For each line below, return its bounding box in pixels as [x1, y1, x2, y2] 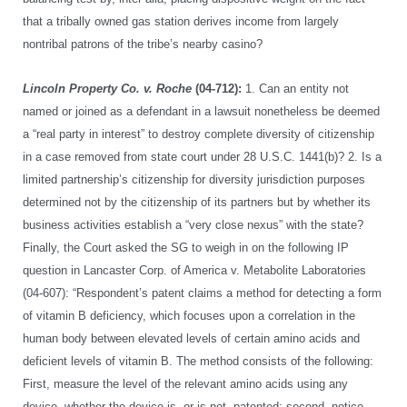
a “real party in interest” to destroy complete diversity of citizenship [23, 127, 374, 141]
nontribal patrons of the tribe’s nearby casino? [23, 37, 263, 51]
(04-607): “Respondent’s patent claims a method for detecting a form [23, 286, 382, 300]
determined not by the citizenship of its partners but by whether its [23, 195, 371, 209]
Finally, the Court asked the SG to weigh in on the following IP [23, 241, 349, 254]
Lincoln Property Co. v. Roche [23, 82, 192, 95]
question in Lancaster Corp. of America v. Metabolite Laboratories [23, 263, 366, 277]
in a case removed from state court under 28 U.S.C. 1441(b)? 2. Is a [23, 150, 382, 164]
